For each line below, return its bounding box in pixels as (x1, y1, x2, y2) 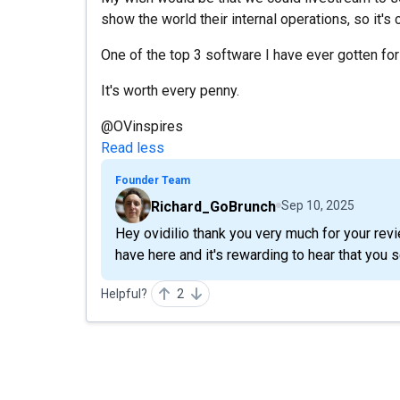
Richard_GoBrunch (151, 198, 276, 215)
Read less (101, 139, 164, 156)
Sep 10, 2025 (281, 198, 354, 212)
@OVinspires (101, 118, 183, 135)
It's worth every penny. (101, 82, 239, 99)
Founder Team (115, 174, 190, 187)
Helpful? (101, 287, 147, 301)
